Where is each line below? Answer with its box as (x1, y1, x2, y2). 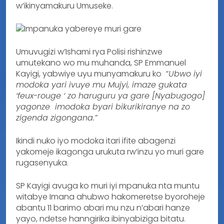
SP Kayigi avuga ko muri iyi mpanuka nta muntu (16, 179, 199, 191)
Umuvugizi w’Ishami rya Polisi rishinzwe (16, 45, 162, 57)
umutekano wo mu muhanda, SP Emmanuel (16, 56, 186, 68)
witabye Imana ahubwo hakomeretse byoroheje (16, 190, 205, 202)
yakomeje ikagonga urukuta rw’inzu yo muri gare (16, 145, 204, 157)
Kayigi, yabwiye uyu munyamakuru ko (16, 67, 165, 79)
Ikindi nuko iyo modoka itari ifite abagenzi (16, 134, 175, 146)
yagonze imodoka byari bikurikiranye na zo (16, 100, 190, 112)
